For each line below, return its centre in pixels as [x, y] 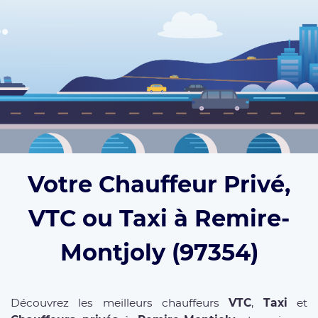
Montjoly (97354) [159, 253]
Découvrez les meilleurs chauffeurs [120, 303]
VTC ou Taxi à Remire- [159, 219]
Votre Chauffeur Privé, [159, 185]
